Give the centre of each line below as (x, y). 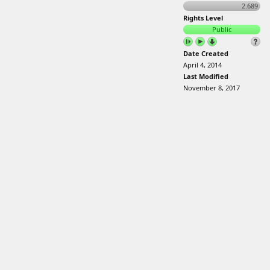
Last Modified (206, 76)
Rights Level (203, 18)
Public (222, 29)
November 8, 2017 (212, 88)
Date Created (206, 53)
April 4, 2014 (202, 65)
